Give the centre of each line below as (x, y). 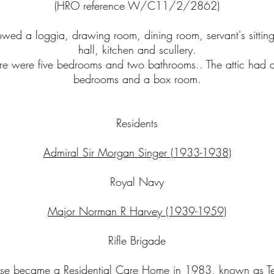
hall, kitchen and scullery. (137, 50)
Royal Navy (137, 182)
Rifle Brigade (137, 240)
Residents (137, 123)
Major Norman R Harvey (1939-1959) (137, 211)
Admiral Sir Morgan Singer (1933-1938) (137, 152)
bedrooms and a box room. (137, 79)
